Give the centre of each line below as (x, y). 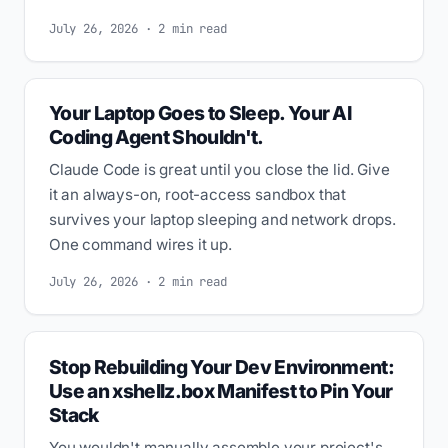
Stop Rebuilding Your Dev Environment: (222, 366)
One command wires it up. (140, 245)
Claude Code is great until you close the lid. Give (219, 170)
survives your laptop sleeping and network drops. (222, 220)
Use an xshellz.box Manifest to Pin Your (221, 390)
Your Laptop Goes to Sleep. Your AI (200, 113)
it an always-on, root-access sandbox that (198, 195)
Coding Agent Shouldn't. (156, 137)
